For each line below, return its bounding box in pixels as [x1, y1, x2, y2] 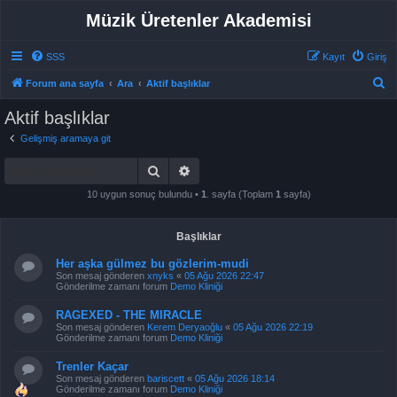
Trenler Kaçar [56, 360, 128, 373]
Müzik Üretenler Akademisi [85, 11, 312, 30]
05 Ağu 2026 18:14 [195, 373, 275, 384]
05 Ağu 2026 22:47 [184, 270, 264, 281]
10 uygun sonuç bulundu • [86, 189, 201, 199]
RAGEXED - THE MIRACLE [56, 308, 202, 322]
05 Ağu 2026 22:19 [233, 322, 313, 332]
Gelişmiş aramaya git [20, 133, 111, 144]
